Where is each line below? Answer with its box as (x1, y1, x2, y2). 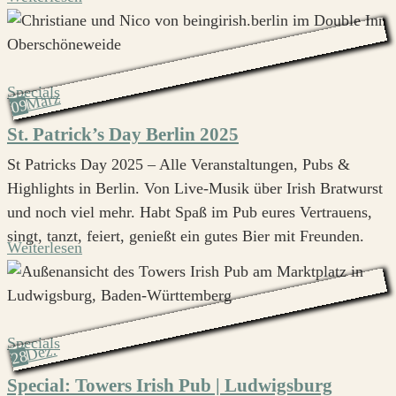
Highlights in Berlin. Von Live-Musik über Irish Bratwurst (7, 179, 383, 197)
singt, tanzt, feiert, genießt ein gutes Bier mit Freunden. (7, 226, 364, 245)
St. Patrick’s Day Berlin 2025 (7, 123, 239, 145)
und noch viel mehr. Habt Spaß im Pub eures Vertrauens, (7, 202, 372, 221)
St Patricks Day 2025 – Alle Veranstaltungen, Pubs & (7, 155, 350, 173)
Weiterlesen (7, 238, 82, 256)
